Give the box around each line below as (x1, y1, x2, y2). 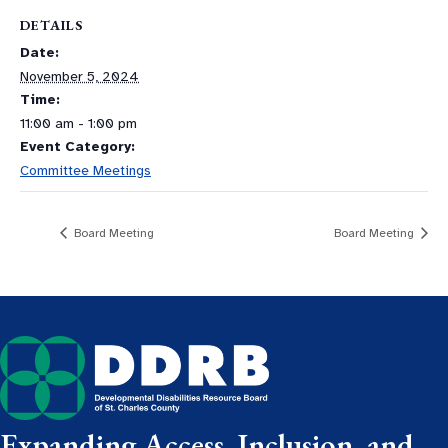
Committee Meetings (20, 161, 151, 179)
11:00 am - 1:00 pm (20, 114, 137, 132)
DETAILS (20, 15, 83, 34)
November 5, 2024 (20, 67, 139, 85)
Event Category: (20, 137, 135, 155)
